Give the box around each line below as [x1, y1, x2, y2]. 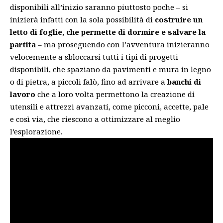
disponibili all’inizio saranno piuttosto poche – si [10, 2, 188, 12]
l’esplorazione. [10, 126, 62, 136]
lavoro [10, 89, 35, 99]
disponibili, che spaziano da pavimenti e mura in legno [10, 64, 211, 74]
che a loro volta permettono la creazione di [35, 89, 195, 99]
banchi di [167, 77, 201, 87]
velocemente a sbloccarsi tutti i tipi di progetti [10, 52, 178, 62]
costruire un [155, 14, 203, 24]
